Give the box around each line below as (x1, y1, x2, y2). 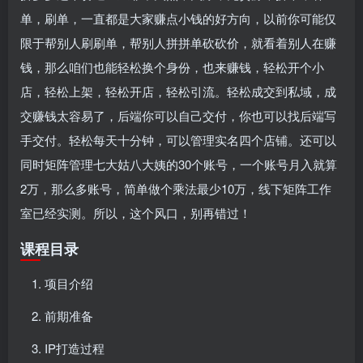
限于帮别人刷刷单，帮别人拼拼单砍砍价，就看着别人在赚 (20, 33, 336, 51)
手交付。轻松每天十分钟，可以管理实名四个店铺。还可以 (20, 130, 336, 148)
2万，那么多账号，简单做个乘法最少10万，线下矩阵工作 (20, 179, 331, 197)
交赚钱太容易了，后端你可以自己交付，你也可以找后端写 (20, 106, 336, 124)
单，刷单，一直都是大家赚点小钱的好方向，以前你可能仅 (20, 9, 336, 27)
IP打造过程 (45, 339, 105, 357)
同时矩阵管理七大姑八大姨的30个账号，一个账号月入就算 (20, 155, 337, 173)
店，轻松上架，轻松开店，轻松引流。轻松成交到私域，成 (20, 82, 336, 100)
